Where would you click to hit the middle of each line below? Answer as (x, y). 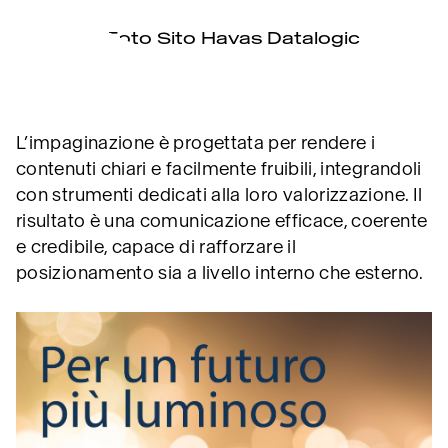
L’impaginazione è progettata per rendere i (196, 142)
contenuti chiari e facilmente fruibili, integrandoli (219, 168)
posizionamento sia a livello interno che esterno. (220, 272)
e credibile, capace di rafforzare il (156, 246)
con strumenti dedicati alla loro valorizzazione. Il (219, 194)
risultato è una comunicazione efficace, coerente (222, 220)
